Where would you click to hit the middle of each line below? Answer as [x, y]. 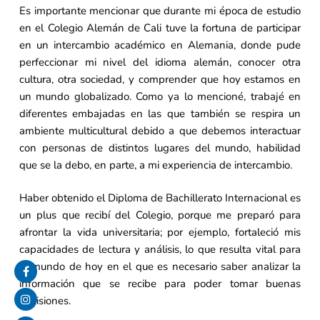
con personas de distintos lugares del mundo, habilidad [160, 147]
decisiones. [45, 301]
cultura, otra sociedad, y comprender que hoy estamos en [160, 79]
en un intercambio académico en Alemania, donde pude [160, 45]
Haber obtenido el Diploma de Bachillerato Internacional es [160, 198]
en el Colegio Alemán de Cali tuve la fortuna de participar [160, 27]
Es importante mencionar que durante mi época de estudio [160, 10]
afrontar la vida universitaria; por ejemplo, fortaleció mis [160, 232]
